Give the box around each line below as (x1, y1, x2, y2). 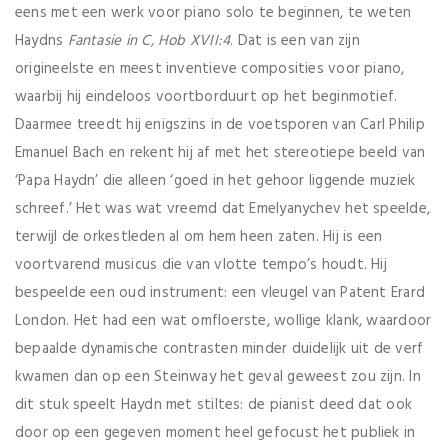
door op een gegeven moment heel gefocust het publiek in (15, 420, 416, 445)
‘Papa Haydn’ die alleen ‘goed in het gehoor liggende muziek (15, 168, 416, 193)
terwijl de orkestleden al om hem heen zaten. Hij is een (15, 224, 383, 249)
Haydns (15, 28, 68, 53)
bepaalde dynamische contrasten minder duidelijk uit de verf (15, 336, 424, 361)
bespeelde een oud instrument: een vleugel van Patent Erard (15, 280, 426, 305)
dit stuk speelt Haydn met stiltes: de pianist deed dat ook (15, 392, 413, 417)
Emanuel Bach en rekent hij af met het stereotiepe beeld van (15, 140, 426, 165)
